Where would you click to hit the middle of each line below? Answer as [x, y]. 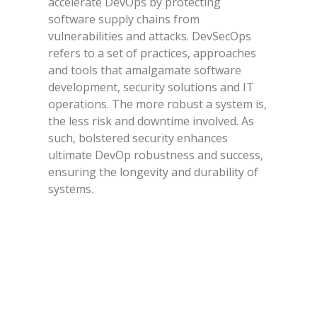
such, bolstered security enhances [138, 138]
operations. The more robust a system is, [158, 104]
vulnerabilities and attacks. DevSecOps [150, 36]
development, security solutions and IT [151, 87]
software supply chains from [124, 19]
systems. [71, 189]
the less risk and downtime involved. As [151, 121]
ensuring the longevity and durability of [154, 172]
